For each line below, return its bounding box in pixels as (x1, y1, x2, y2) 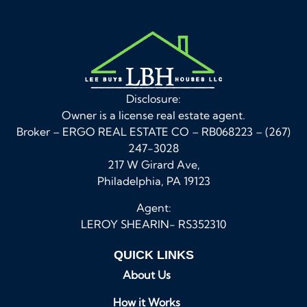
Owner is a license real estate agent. (62, 108, 245, 123)
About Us (123, 267, 171, 282)
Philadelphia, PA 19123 (97, 174, 210, 188)
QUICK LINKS (113, 247, 194, 262)
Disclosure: (126, 92, 181, 106)
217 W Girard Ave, (107, 158, 200, 172)
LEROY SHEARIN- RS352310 (81, 217, 226, 231)
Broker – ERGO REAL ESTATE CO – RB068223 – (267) (16, 125, 291, 139)
